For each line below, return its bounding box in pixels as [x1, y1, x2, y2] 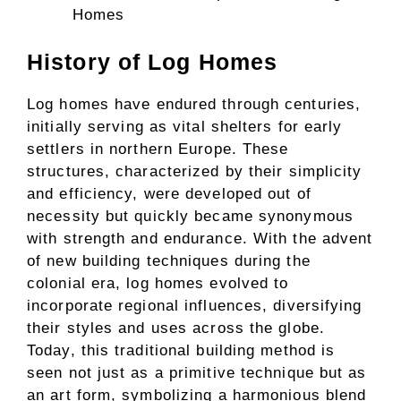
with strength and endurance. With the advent [27, 230, 373, 247]
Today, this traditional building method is [27, 342, 336, 359]
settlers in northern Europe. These [27, 141, 289, 158]
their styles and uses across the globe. [27, 320, 325, 337]
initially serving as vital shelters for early [27, 118, 343, 135]
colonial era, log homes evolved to [27, 275, 289, 292]
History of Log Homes [27, 49, 277, 74]
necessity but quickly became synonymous [27, 208, 354, 225]
